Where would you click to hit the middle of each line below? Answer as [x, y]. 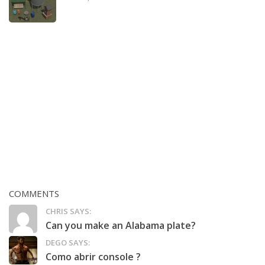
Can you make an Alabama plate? [121, 226]
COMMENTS [34, 194]
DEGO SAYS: [68, 243]
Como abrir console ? [93, 257]
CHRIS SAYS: [68, 211]
